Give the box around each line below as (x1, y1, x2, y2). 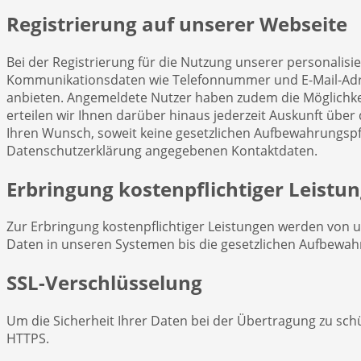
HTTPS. (6, 330, 49, 348)
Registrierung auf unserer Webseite (6, 10, 347, 37)
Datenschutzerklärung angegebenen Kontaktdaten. (6, 141, 317, 160)
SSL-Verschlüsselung (6, 269, 202, 297)
